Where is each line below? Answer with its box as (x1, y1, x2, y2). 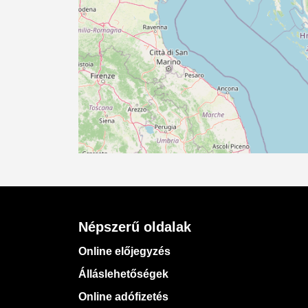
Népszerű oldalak (78, 219, 191, 234)
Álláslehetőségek (78, 268, 168, 280)
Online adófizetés (78, 291, 168, 302)
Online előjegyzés (78, 245, 170, 257)
